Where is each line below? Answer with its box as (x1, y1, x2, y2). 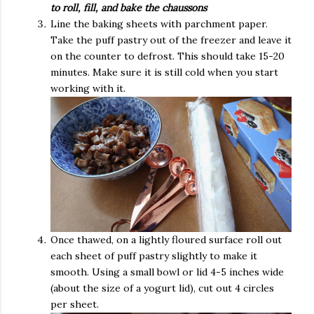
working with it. (50, 82, 125, 95)
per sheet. (50, 297, 99, 310)
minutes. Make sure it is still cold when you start (50, 66, 278, 79)
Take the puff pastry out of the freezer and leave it (50, 34, 292, 47)
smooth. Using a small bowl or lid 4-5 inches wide (50, 265, 284, 278)
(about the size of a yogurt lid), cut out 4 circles (50, 281, 274, 294)
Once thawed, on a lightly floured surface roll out (50, 233, 282, 246)
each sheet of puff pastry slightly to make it (50, 249, 257, 262)
